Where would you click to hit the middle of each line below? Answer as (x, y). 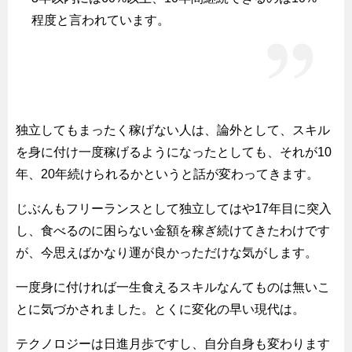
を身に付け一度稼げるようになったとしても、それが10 (174, 152)
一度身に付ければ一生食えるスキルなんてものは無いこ (173, 287)
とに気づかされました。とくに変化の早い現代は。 (160, 309)
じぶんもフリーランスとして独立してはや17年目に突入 (174, 208)
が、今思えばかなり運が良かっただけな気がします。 (167, 252)
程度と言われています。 (101, 20)
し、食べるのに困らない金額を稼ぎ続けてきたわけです (173, 230)
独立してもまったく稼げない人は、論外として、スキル (173, 130)
